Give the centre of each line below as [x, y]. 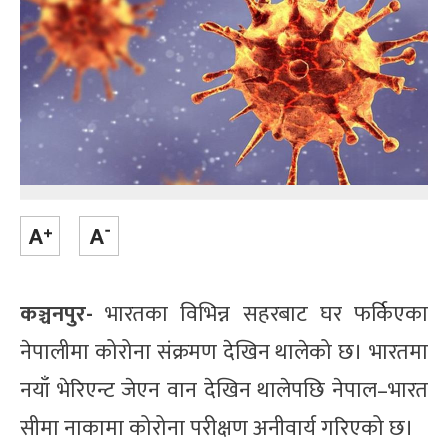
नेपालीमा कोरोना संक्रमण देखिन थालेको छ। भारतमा [224, 352]
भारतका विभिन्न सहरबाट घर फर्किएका [260, 314]
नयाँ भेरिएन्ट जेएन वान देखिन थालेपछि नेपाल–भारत [224, 390]
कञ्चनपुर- [56, 314]
